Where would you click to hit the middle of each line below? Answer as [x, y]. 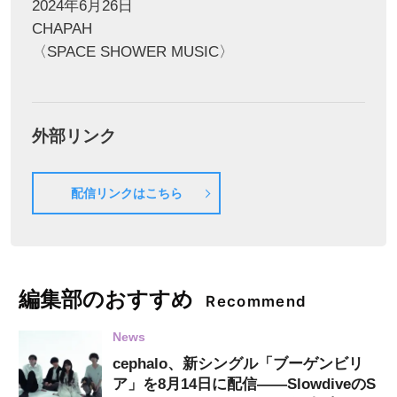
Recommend [257, 301]
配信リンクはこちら [126, 194]
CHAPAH [62, 28]
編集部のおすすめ [106, 299]
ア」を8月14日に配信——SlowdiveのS [244, 384]
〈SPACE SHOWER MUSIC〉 [132, 51]
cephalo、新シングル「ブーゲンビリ [237, 363]
